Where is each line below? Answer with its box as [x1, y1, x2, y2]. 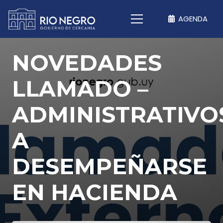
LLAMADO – [12, 75, 148, 102]
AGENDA [178, 13, 208, 24]
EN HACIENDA [12, 179, 177, 206]
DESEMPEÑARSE [12, 153, 207, 180]
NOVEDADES [12, 49, 162, 76]
